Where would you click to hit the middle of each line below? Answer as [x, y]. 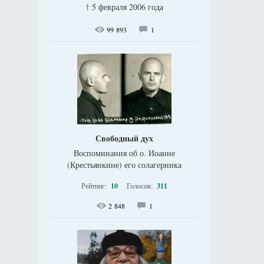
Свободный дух [124, 138]
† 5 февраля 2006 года [124, 7]
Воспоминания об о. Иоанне [124, 153]
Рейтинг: [95, 186]
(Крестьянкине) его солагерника [124, 165]
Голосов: [141, 186]
